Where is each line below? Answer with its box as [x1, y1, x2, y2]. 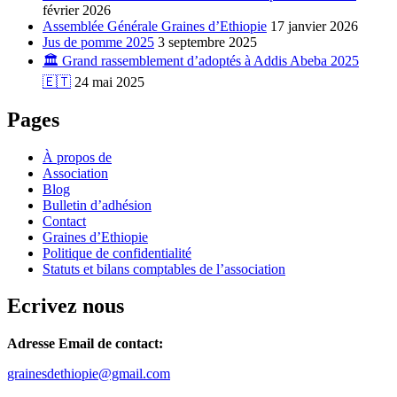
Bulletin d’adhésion [43, 197, 152, 213]
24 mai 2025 [74, 74, 144, 90]
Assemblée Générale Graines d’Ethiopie [43, 18, 267, 34]
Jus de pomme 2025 [43, 34, 154, 50]
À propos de [43, 149, 112, 165]
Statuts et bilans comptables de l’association [43, 261, 285, 276]
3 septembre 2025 [158, 34, 257, 50]
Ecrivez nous [7, 294, 124, 318]
